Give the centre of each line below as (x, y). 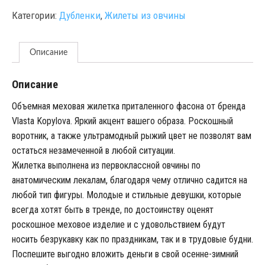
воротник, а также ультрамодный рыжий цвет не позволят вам (131, 135)
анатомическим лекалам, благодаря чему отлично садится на (129, 180)
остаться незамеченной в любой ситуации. (93, 150)
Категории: (35, 15)
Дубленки (80, 15)
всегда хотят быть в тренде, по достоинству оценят (112, 209)
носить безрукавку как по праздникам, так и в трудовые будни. (132, 239)
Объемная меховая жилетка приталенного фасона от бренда (128, 106)
